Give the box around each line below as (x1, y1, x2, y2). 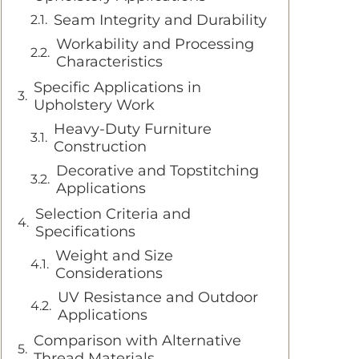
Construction (54, 138, 147, 155)
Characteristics (56, 53, 163, 71)
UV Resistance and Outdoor (58, 288, 258, 306)
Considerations (55, 264, 163, 282)
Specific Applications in (34, 79, 201, 96)
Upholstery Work (34, 96, 155, 114)
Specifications (35, 223, 135, 240)
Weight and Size (55, 247, 173, 264)
